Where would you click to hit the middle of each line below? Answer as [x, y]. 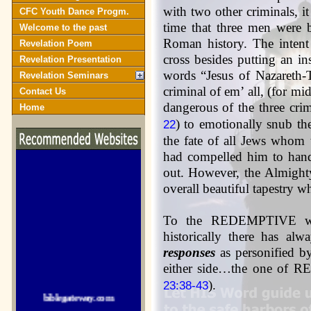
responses [189, 252]
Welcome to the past [63, 27]
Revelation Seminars [64, 75]
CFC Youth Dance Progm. [74, 11]
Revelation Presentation [70, 59]
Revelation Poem [56, 43]
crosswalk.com [78, 300]
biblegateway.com [78, 277]
